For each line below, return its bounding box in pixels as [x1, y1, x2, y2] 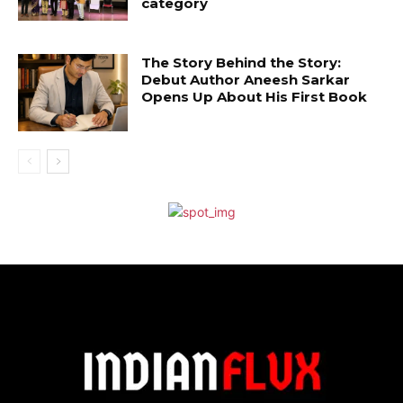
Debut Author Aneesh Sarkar [141, 70, 351, 88]
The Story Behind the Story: [141, 53, 342, 71]
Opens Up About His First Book [141, 87, 368, 105]
